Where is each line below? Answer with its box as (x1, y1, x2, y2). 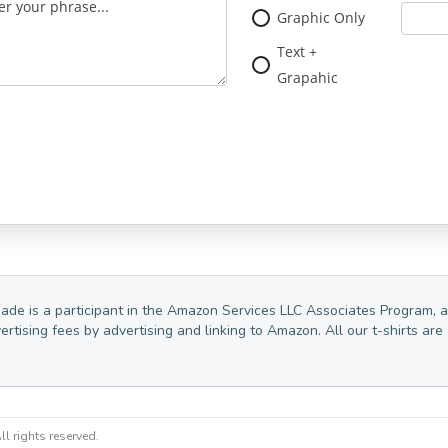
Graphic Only (277, 8, 366, 27)
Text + (277, 42, 318, 61)
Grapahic (277, 68, 339, 87)
